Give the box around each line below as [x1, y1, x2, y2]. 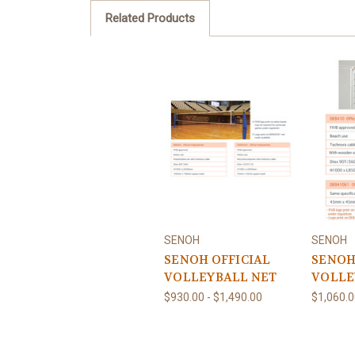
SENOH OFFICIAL [164, 252, 271, 269]
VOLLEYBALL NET [164, 269, 277, 286]
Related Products [105, 10, 195, 25]
